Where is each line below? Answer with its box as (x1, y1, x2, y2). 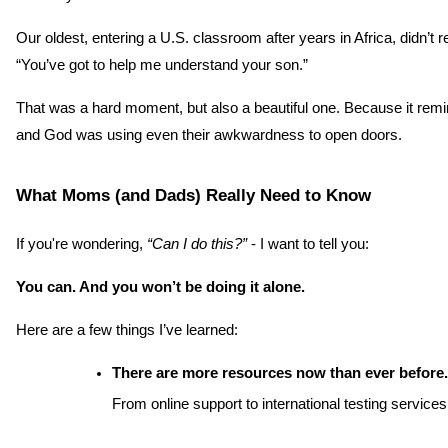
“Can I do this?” (147, 236, 247, 253)
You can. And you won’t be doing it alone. (16, 279, 305, 296)
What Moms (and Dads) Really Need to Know (16, 185, 371, 206)
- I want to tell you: (247, 236, 369, 253)
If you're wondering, (16, 236, 147, 253)
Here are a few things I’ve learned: (16, 322, 238, 339)
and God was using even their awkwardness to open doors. (16, 126, 402, 143)
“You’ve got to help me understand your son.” (16, 56, 308, 73)
